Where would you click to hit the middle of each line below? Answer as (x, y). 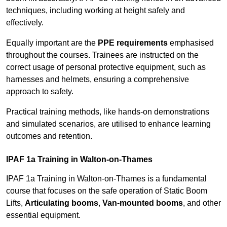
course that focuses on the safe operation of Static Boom (107, 191)
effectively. (25, 23)
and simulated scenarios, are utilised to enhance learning (108, 124)
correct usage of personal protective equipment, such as (106, 67)
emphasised (191, 43)
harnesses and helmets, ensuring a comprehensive (98, 80)
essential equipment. (43, 215)
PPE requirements (133, 43)
